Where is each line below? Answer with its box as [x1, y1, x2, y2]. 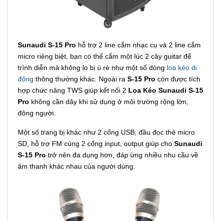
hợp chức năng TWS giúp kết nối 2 [18, 86, 128, 94]
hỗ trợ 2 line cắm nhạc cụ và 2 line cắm [78, 40, 201, 49]
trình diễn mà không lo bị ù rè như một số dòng [18, 63, 167, 72]
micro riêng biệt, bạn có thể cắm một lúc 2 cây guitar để [18, 52, 191, 60]
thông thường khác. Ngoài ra [34, 74, 127, 83]
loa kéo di [167, 63, 197, 72]
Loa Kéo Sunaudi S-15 [128, 86, 203, 94]
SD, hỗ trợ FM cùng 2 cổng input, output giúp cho [18, 139, 174, 147]
